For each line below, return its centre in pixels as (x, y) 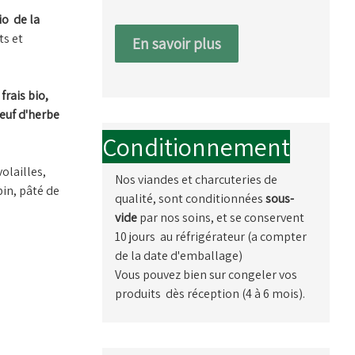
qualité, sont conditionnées (190, 198)
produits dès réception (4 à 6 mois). (210, 293)
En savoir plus (176, 43)
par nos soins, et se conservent (220, 217)
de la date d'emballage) (178, 255)
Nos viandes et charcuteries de (196, 179)
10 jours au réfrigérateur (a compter (210, 236)
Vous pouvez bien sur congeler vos (206, 274)
